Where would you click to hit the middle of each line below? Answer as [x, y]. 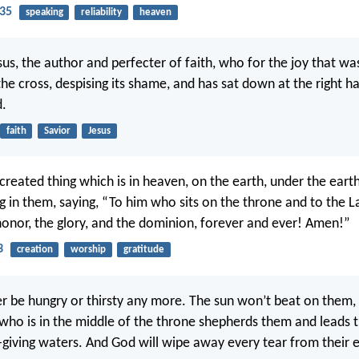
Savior [57, 131]
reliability [101, 12]
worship [88, 250]
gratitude [143, 250]
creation [34, 250]
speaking [44, 12]
